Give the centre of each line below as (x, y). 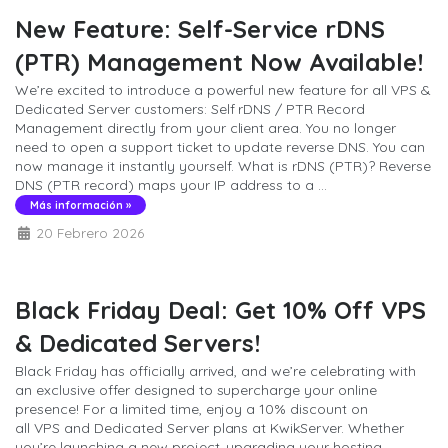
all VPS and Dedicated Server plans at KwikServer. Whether (210, 427)
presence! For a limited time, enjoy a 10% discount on (192, 408)
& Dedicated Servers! (137, 342)
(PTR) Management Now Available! (219, 61)
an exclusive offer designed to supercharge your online (196, 389)
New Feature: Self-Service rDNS (200, 28)
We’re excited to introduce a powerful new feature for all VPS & (223, 89)
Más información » (80, 204)
